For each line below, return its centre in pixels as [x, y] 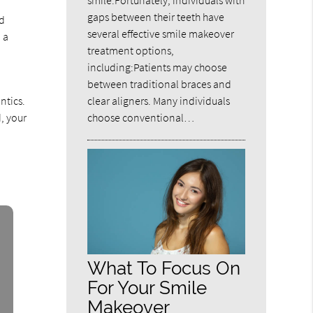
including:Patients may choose [158, 67]
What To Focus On [164, 268]
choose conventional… [141, 118]
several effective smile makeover [161, 34]
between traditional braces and [160, 84]
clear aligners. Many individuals [159, 101]
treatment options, [131, 51]
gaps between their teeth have [156, 17]
